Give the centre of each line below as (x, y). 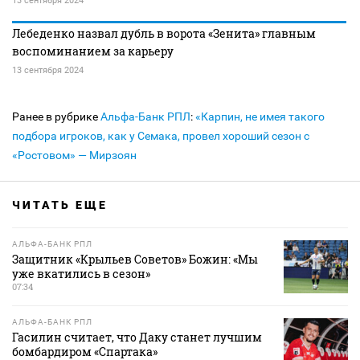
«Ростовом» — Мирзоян (74, 155)
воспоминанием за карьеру (93, 51)
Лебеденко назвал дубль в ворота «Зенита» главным (164, 33)
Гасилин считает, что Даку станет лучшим (137, 337)
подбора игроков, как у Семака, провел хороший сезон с (161, 136)
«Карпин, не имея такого (260, 117)
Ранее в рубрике (56, 117)
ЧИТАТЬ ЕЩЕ (60, 205)
